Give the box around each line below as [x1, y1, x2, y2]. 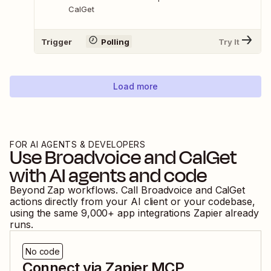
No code [25, 246, 60, 257]
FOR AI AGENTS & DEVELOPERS [10, 139, 146, 150]
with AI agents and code [10, 161, 207, 191]
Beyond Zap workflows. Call [10, 184, 141, 197]
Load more [113, 81, 158, 92]
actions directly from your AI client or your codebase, [10, 195, 255, 208]
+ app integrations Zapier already [108, 207, 259, 220]
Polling [100, 36, 129, 47]
